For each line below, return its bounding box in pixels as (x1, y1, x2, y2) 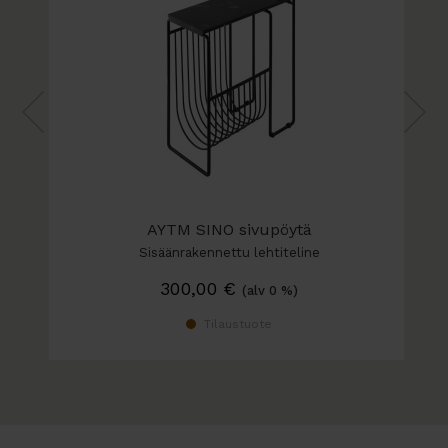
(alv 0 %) (242, 283, 299, 299)
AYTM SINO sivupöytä (146, 220, 312, 240)
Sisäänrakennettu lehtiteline (138, 245, 320, 261)
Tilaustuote (204, 317, 272, 332)
